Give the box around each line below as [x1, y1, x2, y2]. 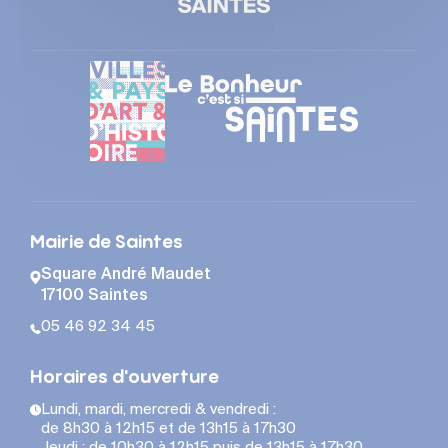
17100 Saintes [41, 288, 148, 305]
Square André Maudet [41, 267, 211, 284]
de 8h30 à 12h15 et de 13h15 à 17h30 [41, 421, 296, 437]
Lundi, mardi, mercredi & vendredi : [41, 402, 276, 418]
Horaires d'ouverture [30, 368, 219, 388]
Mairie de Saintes [30, 233, 183, 253]
